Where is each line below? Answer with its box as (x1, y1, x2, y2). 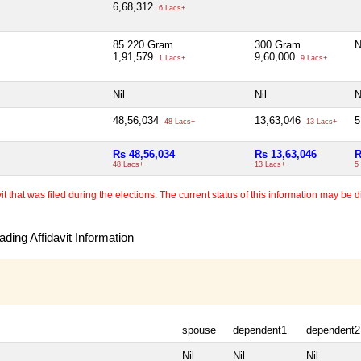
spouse (182, 323, 216, 336)
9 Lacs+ (298, 53, 327, 62)
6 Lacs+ (156, 3, 185, 12)
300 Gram (255, 38, 301, 51)
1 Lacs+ (156, 53, 185, 62)
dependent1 (233, 323, 287, 336)
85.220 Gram (113, 38, 173, 51)
